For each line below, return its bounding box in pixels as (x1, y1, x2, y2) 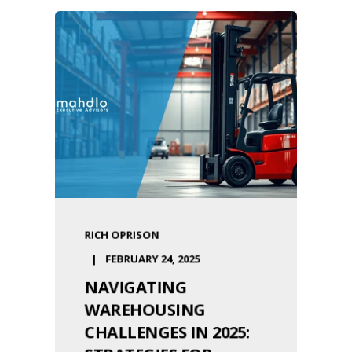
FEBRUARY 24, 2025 (105, 251, 200, 266)
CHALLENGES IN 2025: (84, 321, 250, 343)
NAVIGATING (84, 276, 187, 299)
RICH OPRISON (84, 227, 159, 243)
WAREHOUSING (84, 299, 206, 321)
